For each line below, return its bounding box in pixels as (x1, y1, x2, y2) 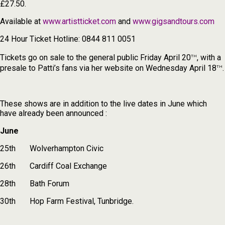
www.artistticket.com (43, 17, 116, 26)
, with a (197, 53, 221, 63)
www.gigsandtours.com (133, 17, 214, 26)
